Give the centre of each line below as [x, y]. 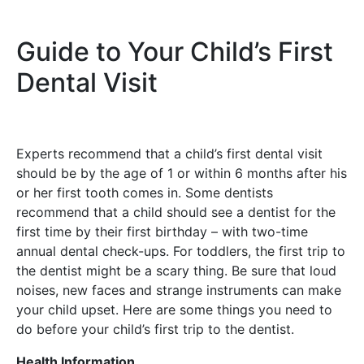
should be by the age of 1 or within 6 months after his [182, 173]
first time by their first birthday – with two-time [162, 232]
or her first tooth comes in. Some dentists [145, 193]
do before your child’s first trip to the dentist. [157, 329]
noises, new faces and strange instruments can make [179, 290]
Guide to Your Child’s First [175, 52]
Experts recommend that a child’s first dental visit [169, 154]
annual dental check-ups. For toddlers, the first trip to [181, 251]
